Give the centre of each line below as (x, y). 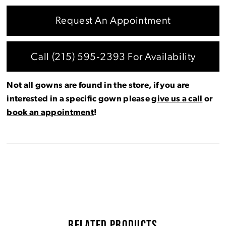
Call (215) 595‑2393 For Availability (113, 57)
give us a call (177, 99)
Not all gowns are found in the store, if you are (98, 86)
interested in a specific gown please (79, 99)
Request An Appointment (113, 21)
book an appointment (50, 113)
